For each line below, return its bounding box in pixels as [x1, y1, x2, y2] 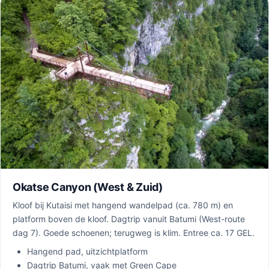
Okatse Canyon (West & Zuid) [13, 180, 163, 193]
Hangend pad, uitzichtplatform [27, 246, 148, 256]
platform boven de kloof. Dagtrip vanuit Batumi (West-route [13, 213, 245, 224]
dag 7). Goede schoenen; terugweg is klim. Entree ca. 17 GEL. [13, 227, 255, 238]
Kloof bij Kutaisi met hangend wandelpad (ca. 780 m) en [13, 199, 233, 210]
